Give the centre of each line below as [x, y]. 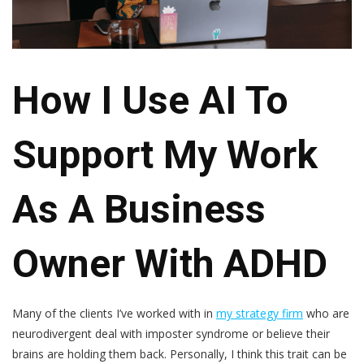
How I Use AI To [150, 100]
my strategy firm [260, 313]
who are [326, 313]
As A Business [139, 209]
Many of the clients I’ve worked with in [114, 313]
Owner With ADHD [170, 263]
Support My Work [165, 154]
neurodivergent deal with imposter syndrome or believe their [171, 333]
